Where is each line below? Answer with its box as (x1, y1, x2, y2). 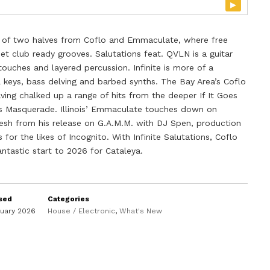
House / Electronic (48, 207, 116, 215)
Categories (48, 195, 90, 203)
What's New (119, 207, 163, 215)
